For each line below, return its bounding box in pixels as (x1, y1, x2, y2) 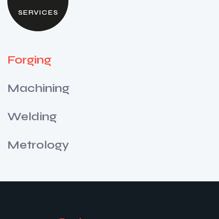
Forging (7, 53, 54, 67)
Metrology (7, 138, 72, 153)
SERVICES (18, 8, 58, 17)
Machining (7, 81, 72, 96)
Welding (7, 109, 60, 124)
